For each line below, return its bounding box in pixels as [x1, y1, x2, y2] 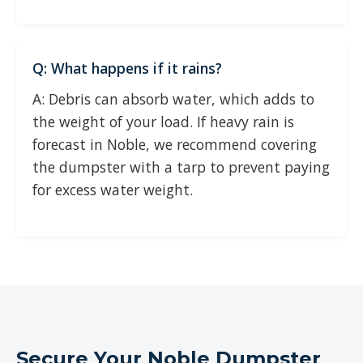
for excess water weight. [32, 180, 193, 199]
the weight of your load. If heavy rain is [32, 112, 294, 131]
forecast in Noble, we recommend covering [32, 135, 317, 154]
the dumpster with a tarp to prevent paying [32, 157, 330, 177]
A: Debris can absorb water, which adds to [32, 89, 314, 109]
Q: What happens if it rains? [32, 58, 222, 78]
